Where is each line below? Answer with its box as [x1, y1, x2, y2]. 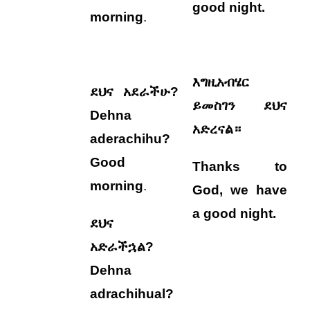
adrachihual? [90, 286, 174, 301]
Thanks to [192, 159, 288, 174]
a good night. [192, 206, 277, 221]
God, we [192, 183, 257, 197]
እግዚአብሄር [192, 75, 250, 89]
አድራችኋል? [90, 239, 154, 254]
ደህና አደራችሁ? [90, 84, 179, 99]
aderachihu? [90, 131, 171, 146]
